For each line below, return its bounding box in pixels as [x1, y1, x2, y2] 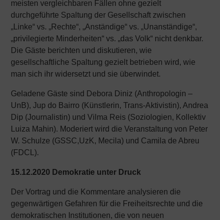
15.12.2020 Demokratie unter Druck [11, 168, 141, 176]
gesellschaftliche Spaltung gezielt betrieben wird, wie [11, 58, 196, 66]
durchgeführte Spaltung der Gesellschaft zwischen [11, 11, 186, 19]
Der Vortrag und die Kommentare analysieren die [11, 188, 181, 196]
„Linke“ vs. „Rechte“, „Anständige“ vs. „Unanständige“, [11, 23, 197, 31]
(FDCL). [11, 148, 39, 157]
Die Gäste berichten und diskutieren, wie [11, 46, 152, 55]
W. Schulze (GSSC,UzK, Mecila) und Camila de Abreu [11, 137, 200, 145]
